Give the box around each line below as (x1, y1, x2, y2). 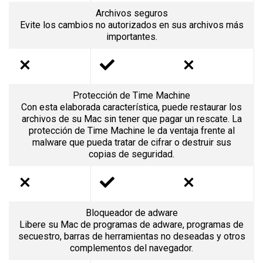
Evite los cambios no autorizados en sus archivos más (19, 19, 244, 31)
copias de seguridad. (89, 148, 174, 160)
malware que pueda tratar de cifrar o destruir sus (32, 136, 231, 148)
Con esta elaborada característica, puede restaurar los (21, 101, 242, 113)
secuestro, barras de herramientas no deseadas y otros (18, 230, 245, 242)
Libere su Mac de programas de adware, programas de (19, 218, 244, 230)
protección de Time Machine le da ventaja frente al (28, 124, 235, 136)
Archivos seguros (95, 7, 168, 19)
